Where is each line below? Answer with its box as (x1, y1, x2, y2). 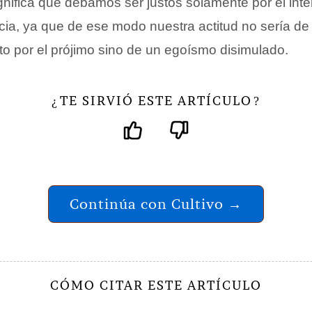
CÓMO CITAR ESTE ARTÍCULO (50, 277, 262, 293)
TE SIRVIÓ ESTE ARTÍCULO (60, 93, 252, 109)
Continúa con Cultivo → (70, 195, 242, 212)
